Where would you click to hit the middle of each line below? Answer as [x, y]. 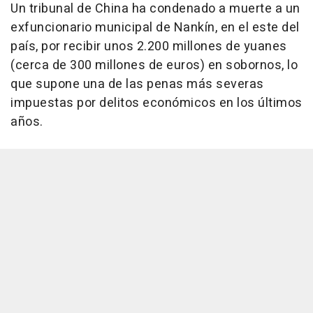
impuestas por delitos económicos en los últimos [156, 103]
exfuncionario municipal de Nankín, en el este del [155, 28]
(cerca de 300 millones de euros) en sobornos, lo [154, 66]
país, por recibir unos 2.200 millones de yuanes [149, 47]
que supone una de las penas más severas [137, 85]
